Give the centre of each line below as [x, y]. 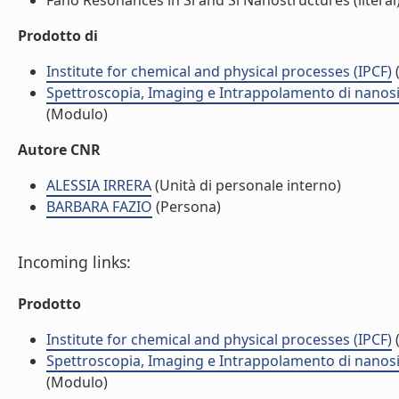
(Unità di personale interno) [246, 185]
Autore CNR [59, 150]
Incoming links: [74, 262]
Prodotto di [58, 36]
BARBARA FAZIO [99, 207]
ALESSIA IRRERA [99, 185]
